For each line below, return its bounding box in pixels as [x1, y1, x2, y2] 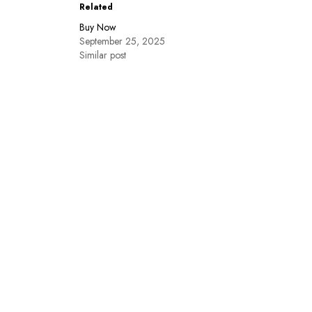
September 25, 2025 [79, 33, 165, 48]
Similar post [79, 47, 126, 62]
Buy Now [79, 19, 116, 34]
